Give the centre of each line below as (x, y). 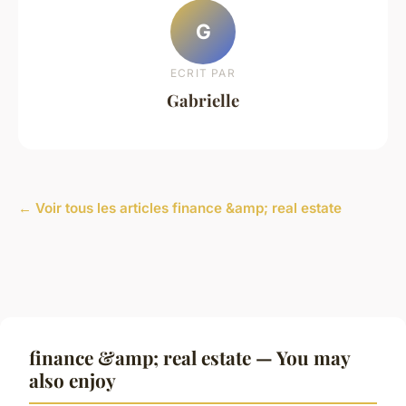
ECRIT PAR (203, 73)
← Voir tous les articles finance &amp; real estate (180, 208)
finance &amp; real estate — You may (190, 357)
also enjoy (72, 379)
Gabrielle (203, 101)
